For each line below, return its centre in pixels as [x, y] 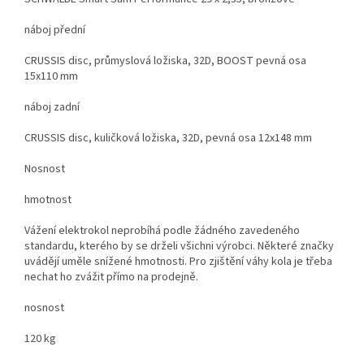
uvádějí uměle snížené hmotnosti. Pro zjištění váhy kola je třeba [178, 261]
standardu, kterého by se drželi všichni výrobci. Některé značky [179, 246]
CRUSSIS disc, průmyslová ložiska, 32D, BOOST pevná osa [165, 61]
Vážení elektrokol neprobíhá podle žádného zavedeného [162, 230]
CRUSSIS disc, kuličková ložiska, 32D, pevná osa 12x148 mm [168, 138]
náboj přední [55, 30]
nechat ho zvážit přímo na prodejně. [111, 277]
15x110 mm [51, 76]
